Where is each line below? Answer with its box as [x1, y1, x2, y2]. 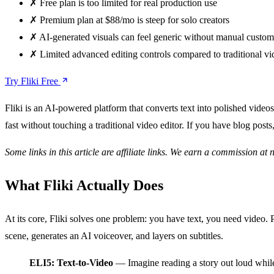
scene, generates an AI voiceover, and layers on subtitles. [5, 231, 223, 242]
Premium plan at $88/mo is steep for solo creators [40, 14, 229, 25]
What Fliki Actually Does [5, 177, 163, 194]
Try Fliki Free [5, 75, 61, 86]
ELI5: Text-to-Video [29, 257, 113, 268]
